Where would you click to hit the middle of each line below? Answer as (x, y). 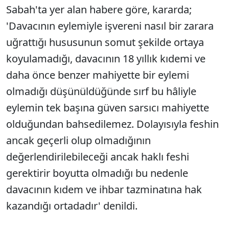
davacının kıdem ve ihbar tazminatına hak (104, 189)
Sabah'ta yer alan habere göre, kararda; (99, 9)
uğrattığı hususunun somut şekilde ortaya (105, 42)
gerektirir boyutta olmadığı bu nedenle (97, 173)
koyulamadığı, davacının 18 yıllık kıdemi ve (106, 59)
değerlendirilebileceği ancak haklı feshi (98, 157)
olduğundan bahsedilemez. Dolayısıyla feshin (112, 124)
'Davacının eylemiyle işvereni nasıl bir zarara (110, 26)
